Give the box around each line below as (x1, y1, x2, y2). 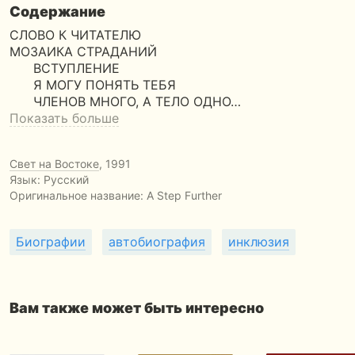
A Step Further (147, 189, 222, 202)
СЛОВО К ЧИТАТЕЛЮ (10, 27, 141, 43)
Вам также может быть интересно (10, 300, 264, 316)
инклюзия (228, 234, 289, 250)
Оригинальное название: (10, 189, 147, 202)
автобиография (109, 234, 205, 250)
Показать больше (10, 110, 119, 126)
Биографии (16, 234, 86, 250)
